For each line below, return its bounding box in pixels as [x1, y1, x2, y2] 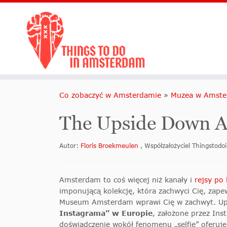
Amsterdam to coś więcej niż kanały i [59, 175, 195, 184]
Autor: [59, 142, 81, 150]
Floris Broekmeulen [81, 142, 140, 150]
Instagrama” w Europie [59, 209, 153, 218]
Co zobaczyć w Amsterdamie [59, 91, 161, 100]
